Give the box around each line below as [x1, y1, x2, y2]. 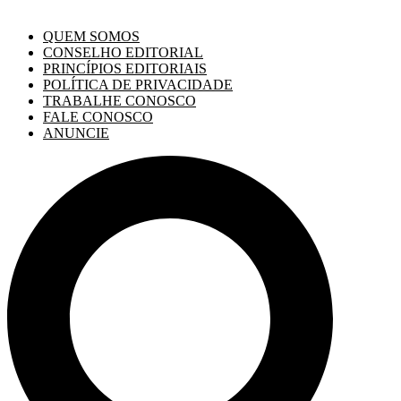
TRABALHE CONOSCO [43, 93, 196, 108]
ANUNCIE [43, 125, 109, 141]
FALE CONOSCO [43, 109, 153, 124]
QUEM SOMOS [43, 29, 140, 44]
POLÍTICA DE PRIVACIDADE [43, 77, 233, 92]
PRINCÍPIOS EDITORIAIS [43, 61, 207, 76]
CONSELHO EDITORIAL [43, 45, 203, 60]
